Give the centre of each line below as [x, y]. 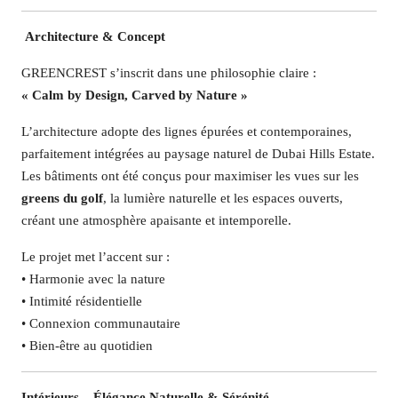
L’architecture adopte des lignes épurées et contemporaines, [187, 131]
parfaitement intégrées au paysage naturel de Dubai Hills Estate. [198, 154]
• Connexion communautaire [101, 323]
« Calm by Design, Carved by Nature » [135, 95]
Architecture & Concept [95, 36]
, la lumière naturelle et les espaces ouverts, [223, 198]
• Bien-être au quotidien [87, 346]
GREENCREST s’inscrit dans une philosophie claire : [169, 73]
